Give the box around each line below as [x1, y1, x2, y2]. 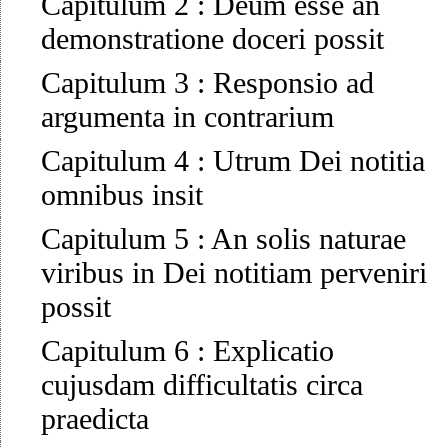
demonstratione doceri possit [41, 22, 384, 56]
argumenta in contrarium [41, 100, 334, 134]
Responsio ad [213, 66, 374, 100]
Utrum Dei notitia [213, 144, 425, 178]
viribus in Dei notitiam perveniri [41, 256, 427, 290]
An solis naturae [211, 222, 406, 256]
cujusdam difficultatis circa [41, 368, 363, 402]
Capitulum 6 [41, 334, 189, 368]
